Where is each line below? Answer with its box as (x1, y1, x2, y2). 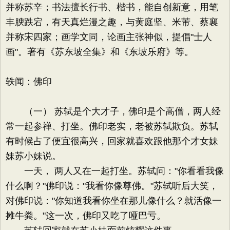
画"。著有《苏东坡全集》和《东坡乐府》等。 (6, 47, 194, 57)
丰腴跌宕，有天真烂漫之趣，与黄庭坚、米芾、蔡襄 (6, 17, 218, 27)
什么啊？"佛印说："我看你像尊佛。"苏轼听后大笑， (6, 181, 218, 191)
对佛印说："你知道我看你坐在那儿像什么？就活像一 (6, 196, 221, 206)
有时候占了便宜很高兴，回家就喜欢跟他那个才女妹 (6, 136, 218, 146)
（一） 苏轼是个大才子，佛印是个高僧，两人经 (6, 106, 221, 117)
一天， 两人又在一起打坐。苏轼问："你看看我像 (6, 166, 224, 176)
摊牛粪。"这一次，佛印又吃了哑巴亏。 (6, 210, 166, 221)
